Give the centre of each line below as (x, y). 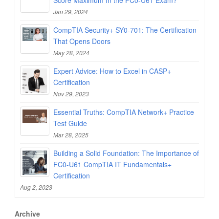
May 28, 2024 (71, 52)
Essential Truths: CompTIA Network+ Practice (124, 112)
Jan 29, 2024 (71, 11)
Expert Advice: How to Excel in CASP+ (112, 71)
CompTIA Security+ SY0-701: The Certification (125, 30)
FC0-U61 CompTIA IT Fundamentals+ (112, 164)
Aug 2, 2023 (36, 187)
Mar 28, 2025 (71, 134)
